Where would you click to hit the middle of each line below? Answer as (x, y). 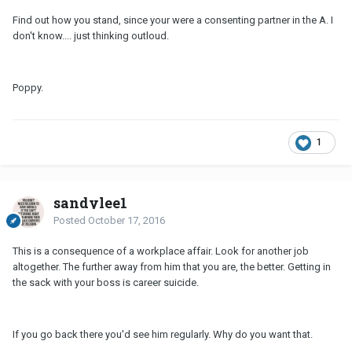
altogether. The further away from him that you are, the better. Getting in (172, 267)
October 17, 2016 (126, 221)
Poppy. (28, 88)
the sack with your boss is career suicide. (106, 283)
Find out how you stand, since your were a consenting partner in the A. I (173, 20)
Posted (71, 221)
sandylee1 (90, 203)
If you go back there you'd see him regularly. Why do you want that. (163, 335)
